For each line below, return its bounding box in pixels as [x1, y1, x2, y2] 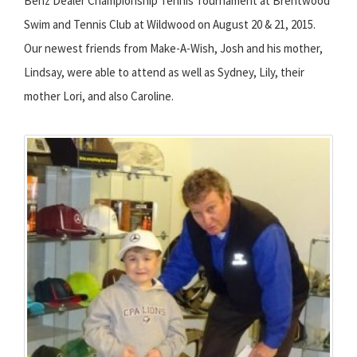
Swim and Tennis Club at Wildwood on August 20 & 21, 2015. [24, 16, 316, 32]
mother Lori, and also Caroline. [24, 88, 174, 104]
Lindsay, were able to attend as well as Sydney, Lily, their [24, 64, 304, 80]
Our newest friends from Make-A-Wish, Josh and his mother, [24, 40, 323, 56]
